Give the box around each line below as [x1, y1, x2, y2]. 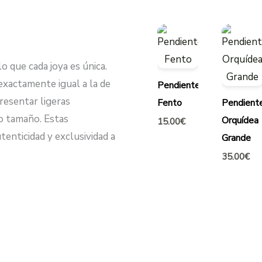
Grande [222, 132, 251, 145]
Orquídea [222, 114, 259, 127]
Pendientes [157, 79, 205, 92]
